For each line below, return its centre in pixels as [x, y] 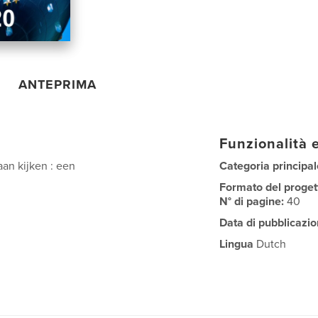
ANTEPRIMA [58, 84]
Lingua [237, 244]
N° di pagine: [253, 201]
